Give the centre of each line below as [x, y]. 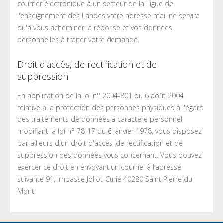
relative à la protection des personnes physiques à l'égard [111, 108]
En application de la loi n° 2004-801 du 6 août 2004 [101, 96]
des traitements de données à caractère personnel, [101, 119]
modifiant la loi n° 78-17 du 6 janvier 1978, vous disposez [110, 131]
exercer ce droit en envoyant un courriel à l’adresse [99, 167]
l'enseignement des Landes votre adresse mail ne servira [109, 16]
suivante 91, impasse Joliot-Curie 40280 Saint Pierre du [105, 179]
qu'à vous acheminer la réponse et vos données [95, 28]
